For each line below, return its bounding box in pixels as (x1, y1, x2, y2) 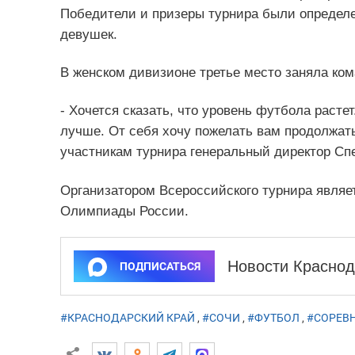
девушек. (59, 27, 117, 43)
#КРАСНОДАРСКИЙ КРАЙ (59, 311, 195, 324)
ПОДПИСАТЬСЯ (119, 259, 200, 273)
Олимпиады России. (59, 203, 189, 219)
